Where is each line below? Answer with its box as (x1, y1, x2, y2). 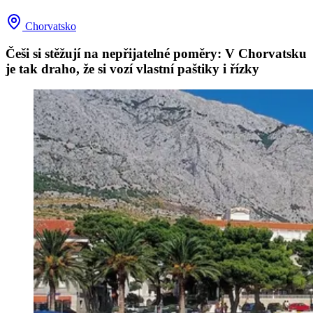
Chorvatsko (22, 20, 76, 32)
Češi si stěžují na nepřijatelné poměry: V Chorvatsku (6, 45, 307, 61)
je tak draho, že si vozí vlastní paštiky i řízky (6, 61, 259, 76)
